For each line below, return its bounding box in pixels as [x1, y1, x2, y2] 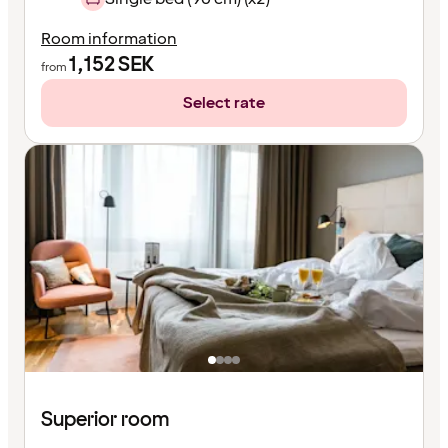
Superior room [41, 405, 169, 434]
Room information [41, 27, 177, 50]
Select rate [183, 91, 265, 114]
